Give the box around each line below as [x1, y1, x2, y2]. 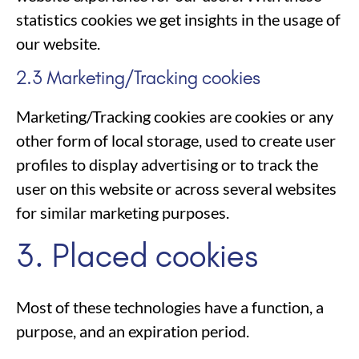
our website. [16, 34, 100, 54]
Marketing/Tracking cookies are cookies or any [16, 107, 333, 127]
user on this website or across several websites [16, 179, 337, 199]
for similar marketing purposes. [16, 203, 229, 223]
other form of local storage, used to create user [16, 131, 336, 151]
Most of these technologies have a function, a [16, 296, 324, 317]
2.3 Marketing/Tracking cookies [16, 67, 260, 90]
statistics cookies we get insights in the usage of [16, 10, 341, 30]
